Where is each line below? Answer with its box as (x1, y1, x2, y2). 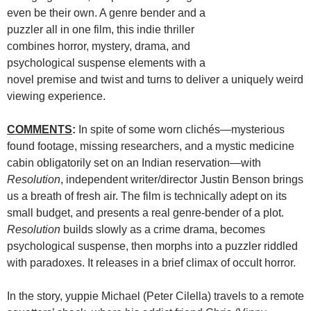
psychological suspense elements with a (7, 56, 205, 69)
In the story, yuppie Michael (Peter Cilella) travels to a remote (7, 289, 304, 302)
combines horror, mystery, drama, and (7, 40, 190, 52)
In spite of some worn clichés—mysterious (76, 123, 285, 135)
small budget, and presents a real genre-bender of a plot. (7, 206, 284, 219)
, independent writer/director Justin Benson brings (60, 173, 303, 185)
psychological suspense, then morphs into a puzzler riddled (7, 239, 298, 252)
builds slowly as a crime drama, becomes (60, 223, 265, 235)
